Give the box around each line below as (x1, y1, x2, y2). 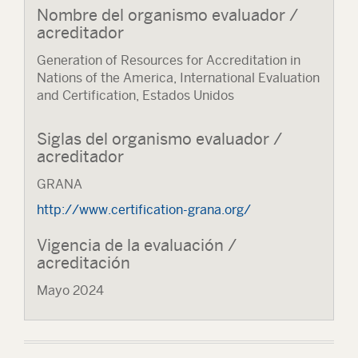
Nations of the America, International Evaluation (37, 70, 320, 86)
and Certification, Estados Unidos (37, 88, 234, 103)
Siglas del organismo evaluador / (37, 129, 282, 148)
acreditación (37, 253, 130, 272)
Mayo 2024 (37, 283, 104, 298)
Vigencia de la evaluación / (37, 236, 237, 254)
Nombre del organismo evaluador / (37, 6, 298, 24)
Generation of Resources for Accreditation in (37, 53, 300, 68)
